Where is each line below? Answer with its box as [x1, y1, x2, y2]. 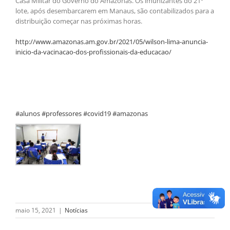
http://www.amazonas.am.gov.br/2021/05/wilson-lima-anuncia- [15, 37, 208, 47]
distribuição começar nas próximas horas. [15, 16, 142, 26]
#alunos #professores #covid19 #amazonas [15, 109, 148, 119]
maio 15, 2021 [15, 206, 56, 215]
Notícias [65, 206, 88, 215]
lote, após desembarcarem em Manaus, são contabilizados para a [15, 6, 214, 16]
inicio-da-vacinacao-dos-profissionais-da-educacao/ [15, 47, 171, 57]
